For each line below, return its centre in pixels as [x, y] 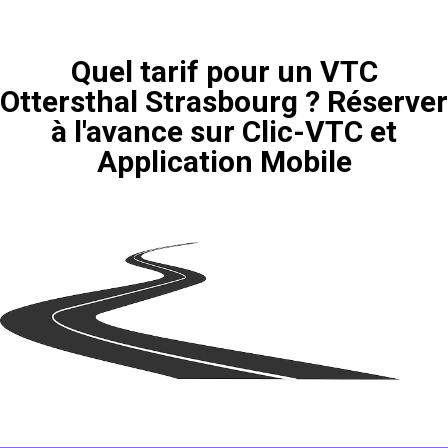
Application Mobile [224, 162]
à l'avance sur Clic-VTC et [224, 132]
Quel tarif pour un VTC [224, 72]
